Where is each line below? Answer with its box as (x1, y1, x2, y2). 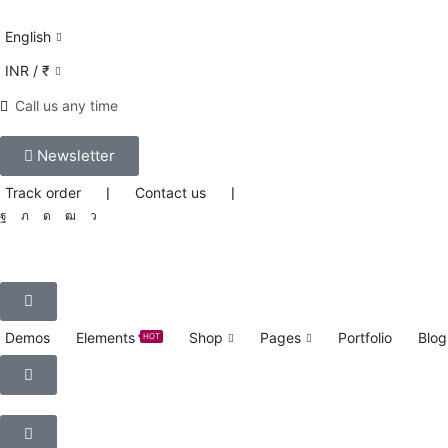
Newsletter (37, 146, 115, 165)
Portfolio (337, 329, 392, 346)
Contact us (135, 184, 206, 201)
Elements (76, 329, 135, 346)
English (5, 28, 51, 45)
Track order (5, 184, 81, 201)
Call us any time (15, 97, 118, 114)
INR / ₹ (5, 62, 50, 79)
